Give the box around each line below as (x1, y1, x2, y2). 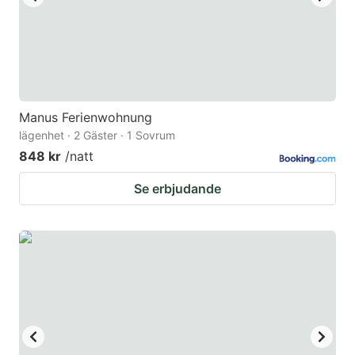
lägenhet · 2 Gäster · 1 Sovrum (19, 128, 175, 143)
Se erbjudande (134, 181, 221, 197)
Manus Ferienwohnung (19, 109, 152, 126)
